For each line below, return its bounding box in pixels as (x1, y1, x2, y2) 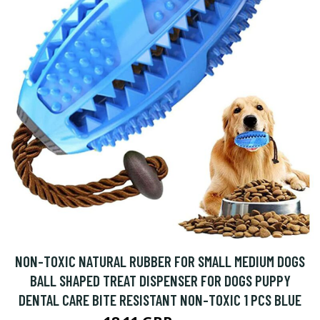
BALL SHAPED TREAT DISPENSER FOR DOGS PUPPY (29, 271, 291, 289)
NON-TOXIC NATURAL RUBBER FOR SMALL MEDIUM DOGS (15, 252, 305, 270)
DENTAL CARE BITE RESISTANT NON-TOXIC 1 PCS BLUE (19, 291, 301, 309)
